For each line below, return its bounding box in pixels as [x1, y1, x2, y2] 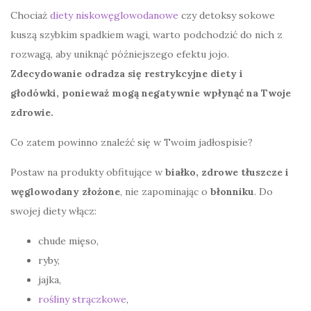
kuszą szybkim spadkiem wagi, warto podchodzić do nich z [10, 28, 283, 42]
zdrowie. [10, 106, 53, 119]
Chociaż [10, 9, 50, 22]
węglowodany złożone [10, 185, 120, 199]
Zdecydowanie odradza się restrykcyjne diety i [10, 67, 243, 81]
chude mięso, [38, 235, 99, 248]
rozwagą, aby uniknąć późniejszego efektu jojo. [10, 48, 229, 61]
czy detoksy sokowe [178, 9, 275, 22]
